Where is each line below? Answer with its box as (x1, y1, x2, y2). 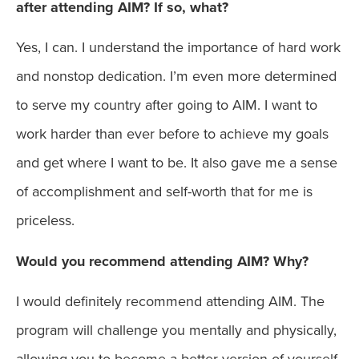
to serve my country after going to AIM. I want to (16, 95, 317, 116)
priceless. (16, 210, 75, 232)
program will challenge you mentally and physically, (16, 320, 337, 341)
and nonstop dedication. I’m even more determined (16, 66, 337, 87)
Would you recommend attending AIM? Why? (16, 250, 309, 272)
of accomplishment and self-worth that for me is (16, 181, 313, 203)
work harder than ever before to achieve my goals (16, 123, 329, 145)
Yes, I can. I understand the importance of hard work (16, 37, 341, 58)
